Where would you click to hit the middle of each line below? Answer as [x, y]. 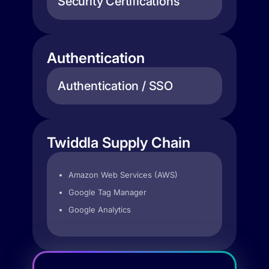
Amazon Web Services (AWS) [123, 175]
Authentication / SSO [115, 86]
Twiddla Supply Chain [119, 143]
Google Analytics [100, 210]
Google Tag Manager [107, 192]
